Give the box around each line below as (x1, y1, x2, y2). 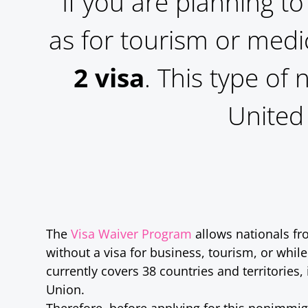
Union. (46, 280, 85, 298)
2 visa (73, 60, 144, 96)
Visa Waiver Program (71, 224, 192, 242)
